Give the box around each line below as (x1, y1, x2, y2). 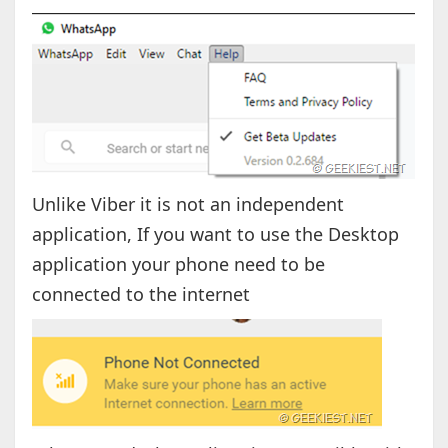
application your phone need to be (31, 252, 325, 277)
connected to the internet (31, 282, 250, 307)
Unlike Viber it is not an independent (31, 192, 344, 217)
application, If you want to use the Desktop (31, 222, 399, 247)
